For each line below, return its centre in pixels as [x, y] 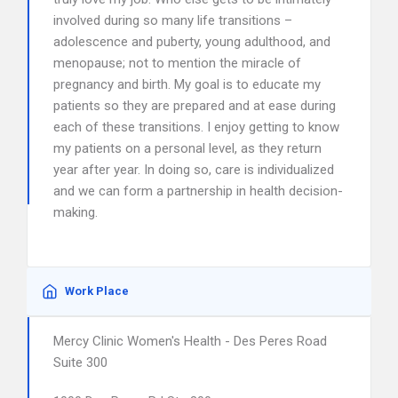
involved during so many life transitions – [173, 20]
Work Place [97, 291]
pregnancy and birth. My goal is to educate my [187, 84]
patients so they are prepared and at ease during [195, 106]
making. [76, 212]
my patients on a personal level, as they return [187, 148]
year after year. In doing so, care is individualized [194, 170]
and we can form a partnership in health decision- [198, 191]
